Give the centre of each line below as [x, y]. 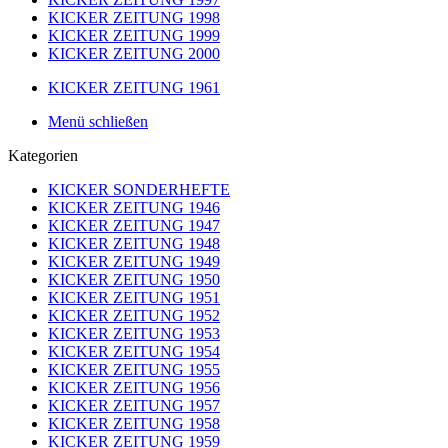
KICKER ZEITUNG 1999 [134, 35]
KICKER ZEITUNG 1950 [134, 279]
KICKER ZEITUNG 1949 [134, 261]
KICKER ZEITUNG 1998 [134, 17]
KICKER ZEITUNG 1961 [134, 87]
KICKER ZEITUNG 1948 [134, 243]
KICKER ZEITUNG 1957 [134, 405]
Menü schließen [98, 121]
